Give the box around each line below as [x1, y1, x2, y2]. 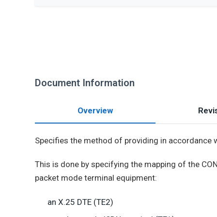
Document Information [35, 77, 135, 89]
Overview [77, 106, 113, 115]
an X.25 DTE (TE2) [47, 197, 113, 207]
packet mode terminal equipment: [35, 173, 157, 183]
